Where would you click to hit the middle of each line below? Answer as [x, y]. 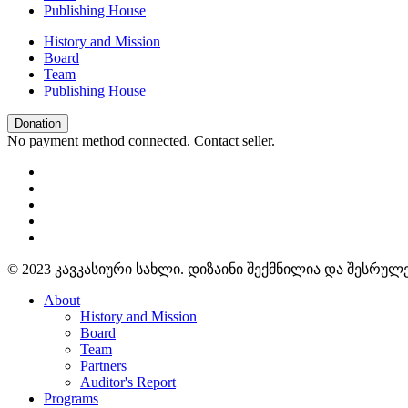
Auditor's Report [128, 382]
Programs [71, 398]
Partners [103, 365]
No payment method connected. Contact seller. [141, 140]
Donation [38, 123]
